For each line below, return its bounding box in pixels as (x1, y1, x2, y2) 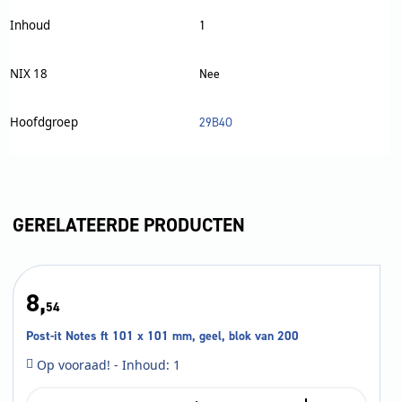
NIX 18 (9, 65, 48, 82)
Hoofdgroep (9, 113, 78, 130)
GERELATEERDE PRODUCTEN (13, 213, 245, 239)
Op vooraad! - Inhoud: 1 (37, 355, 181, 373)
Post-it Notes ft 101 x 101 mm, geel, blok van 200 (26, 328, 299, 345)
